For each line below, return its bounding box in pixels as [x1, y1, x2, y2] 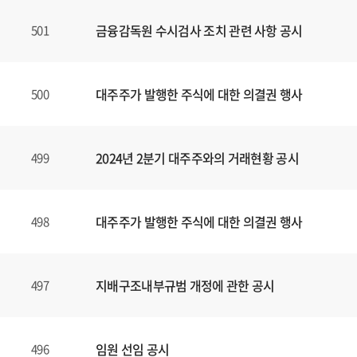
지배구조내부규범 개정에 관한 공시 [96, 276, 275, 295]
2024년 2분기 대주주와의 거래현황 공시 [96, 148, 299, 167]
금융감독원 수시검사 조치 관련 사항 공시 [96, 21, 303, 40]
